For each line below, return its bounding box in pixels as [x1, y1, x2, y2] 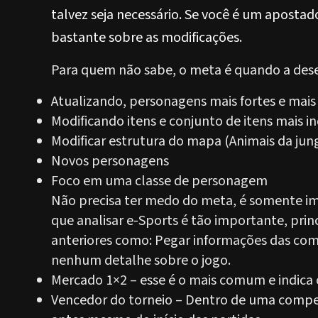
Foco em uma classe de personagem [51, 171, 268, 191]
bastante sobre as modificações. [51, 28, 242, 48]
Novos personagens [51, 151, 169, 171]
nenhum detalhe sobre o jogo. [51, 251, 231, 270]
